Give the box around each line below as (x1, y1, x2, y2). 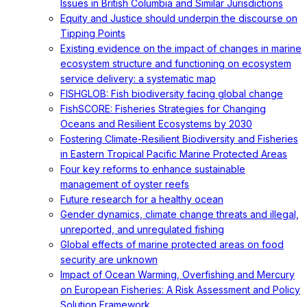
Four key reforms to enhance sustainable (60, 163, 245, 175)
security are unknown (60, 254, 158, 265)
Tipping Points (60, 27, 125, 39)
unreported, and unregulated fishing (60, 223, 224, 235)
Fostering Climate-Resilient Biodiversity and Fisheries (60, 133, 298, 145)
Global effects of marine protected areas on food (60, 238, 284, 250)
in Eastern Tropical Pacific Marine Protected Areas (60, 148, 287, 160)
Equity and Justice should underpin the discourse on (60, 12, 297, 24)
